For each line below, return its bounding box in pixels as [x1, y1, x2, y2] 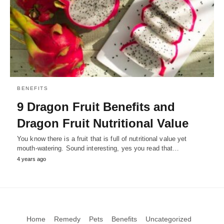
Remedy [53, 214, 80, 223]
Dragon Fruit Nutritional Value [17, 116, 188, 130]
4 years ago [17, 155, 46, 162]
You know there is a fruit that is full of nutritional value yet [17, 134, 187, 142]
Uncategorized [145, 214, 191, 223]
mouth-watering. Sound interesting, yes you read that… [17, 144, 179, 152]
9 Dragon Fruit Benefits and [17, 99, 175, 113]
